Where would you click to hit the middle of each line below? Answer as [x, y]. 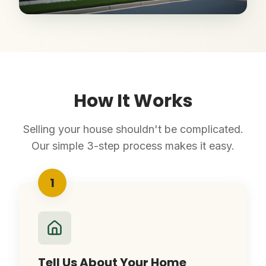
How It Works [133, 101]
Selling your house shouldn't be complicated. [133, 129]
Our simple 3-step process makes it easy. [133, 146]
